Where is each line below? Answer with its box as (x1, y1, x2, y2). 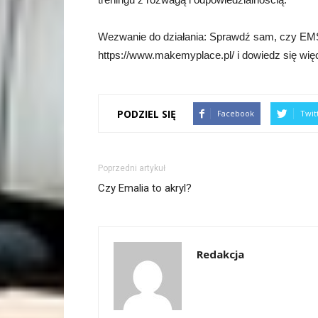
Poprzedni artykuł (98, 163, 165, 174)
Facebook (217, 108, 254, 119)
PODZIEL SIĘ (117, 106, 176, 121)
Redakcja (197, 247, 244, 262)
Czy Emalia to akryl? (98, 182, 192, 195)
